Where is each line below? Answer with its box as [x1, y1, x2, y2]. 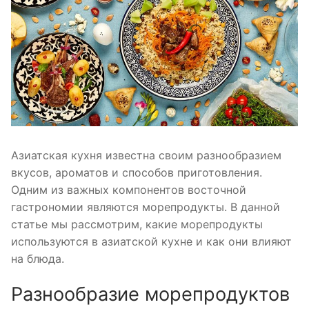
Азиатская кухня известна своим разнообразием [11, 148, 281, 162]
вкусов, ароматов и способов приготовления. [11, 165, 262, 179]
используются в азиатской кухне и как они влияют [11, 234, 292, 248]
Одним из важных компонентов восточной [11, 182, 246, 197]
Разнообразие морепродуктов [11, 283, 290, 306]
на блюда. [11, 251, 64, 266]
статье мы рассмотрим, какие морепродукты [11, 217, 263, 231]
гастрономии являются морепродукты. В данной [11, 199, 280, 214]
